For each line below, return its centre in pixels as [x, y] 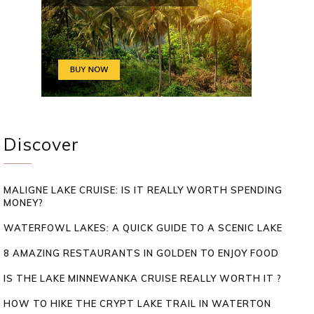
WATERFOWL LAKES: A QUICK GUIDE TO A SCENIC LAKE [143, 227]
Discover [41, 144]
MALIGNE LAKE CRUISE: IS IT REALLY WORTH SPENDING [143, 190]
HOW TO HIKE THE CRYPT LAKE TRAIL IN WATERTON [137, 303]
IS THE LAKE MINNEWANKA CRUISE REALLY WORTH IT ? [143, 278]
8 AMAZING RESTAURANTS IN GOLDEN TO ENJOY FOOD [141, 253]
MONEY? [23, 202]
